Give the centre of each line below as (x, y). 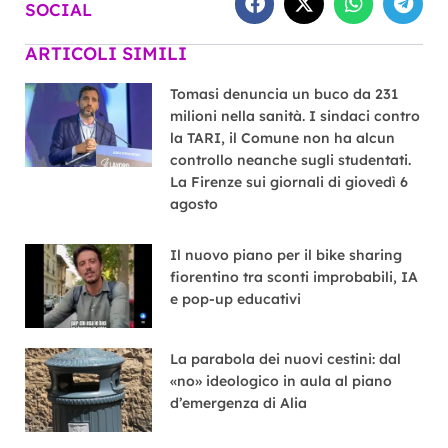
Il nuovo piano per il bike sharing (286, 254)
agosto (194, 203)
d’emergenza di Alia (239, 402)
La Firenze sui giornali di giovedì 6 (289, 181)
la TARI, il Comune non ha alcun (283, 137)
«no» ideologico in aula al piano (281, 380)
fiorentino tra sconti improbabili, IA (294, 276)
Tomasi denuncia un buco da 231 (284, 93)
